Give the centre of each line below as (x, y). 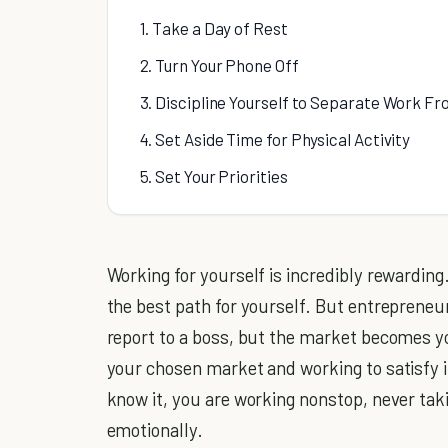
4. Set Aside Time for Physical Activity (275, 138)
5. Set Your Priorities (213, 175)
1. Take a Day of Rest (213, 27)
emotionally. (154, 429)
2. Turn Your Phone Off (219, 64)
